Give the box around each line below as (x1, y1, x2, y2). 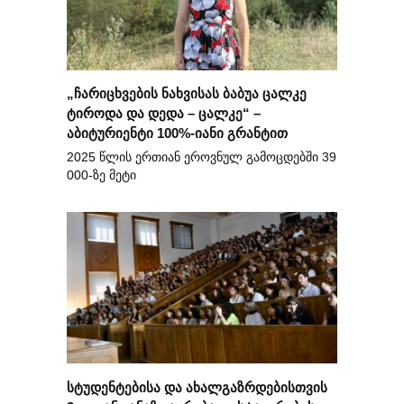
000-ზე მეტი (67, 168, 136, 182)
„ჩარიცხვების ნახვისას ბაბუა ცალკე (67, 85, 307, 101)
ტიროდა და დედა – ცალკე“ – (67, 105, 261, 121)
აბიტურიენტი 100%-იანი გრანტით (67, 124, 288, 141)
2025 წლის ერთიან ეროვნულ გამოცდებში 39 (67, 150, 336, 164)
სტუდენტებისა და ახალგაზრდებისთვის (67, 379, 327, 395)
